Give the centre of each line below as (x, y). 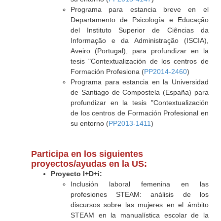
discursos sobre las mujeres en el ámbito (139, 205)
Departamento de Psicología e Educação (139, 20)
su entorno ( (89, 123)
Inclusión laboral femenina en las (139, 184)
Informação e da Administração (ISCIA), (139, 40)
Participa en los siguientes (87, 154)
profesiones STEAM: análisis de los (139, 194)
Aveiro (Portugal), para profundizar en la (139, 51)
